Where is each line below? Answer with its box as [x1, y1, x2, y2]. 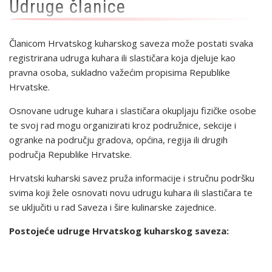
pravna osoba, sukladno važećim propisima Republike [9, 66, 230, 78]
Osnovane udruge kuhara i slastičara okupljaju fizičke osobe [9, 104, 256, 117]
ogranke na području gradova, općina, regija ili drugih [9, 134, 228, 146]
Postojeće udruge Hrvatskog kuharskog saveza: [9, 225, 229, 237]
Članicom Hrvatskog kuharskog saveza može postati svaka [9, 37, 253, 49]
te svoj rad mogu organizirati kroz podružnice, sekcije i [9, 119, 236, 131]
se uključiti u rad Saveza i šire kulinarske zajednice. [9, 201, 216, 213]
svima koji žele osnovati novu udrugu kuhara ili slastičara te [9, 186, 253, 199]
